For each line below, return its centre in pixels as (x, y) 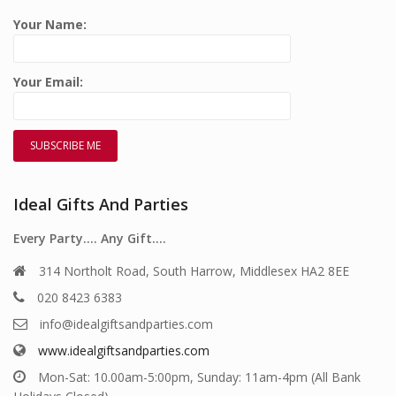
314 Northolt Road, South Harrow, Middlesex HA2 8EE (194, 271)
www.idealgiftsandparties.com (124, 351)
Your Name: (50, 25)
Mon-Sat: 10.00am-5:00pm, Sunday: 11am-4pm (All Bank (199, 377)
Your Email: (48, 82)
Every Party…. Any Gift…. (90, 238)
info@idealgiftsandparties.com (126, 324)
